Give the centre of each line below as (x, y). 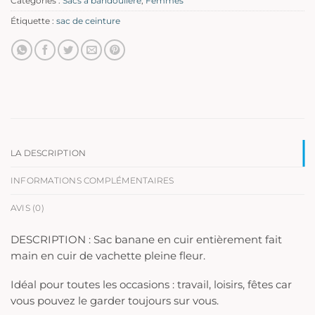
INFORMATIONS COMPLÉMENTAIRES (92, 180)
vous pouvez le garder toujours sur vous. (115, 301)
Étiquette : (33, 21)
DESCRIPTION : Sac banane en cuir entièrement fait (146, 239)
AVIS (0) (27, 208)
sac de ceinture (88, 21)
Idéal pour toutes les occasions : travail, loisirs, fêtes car (151, 285)
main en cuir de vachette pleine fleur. (108, 256)
